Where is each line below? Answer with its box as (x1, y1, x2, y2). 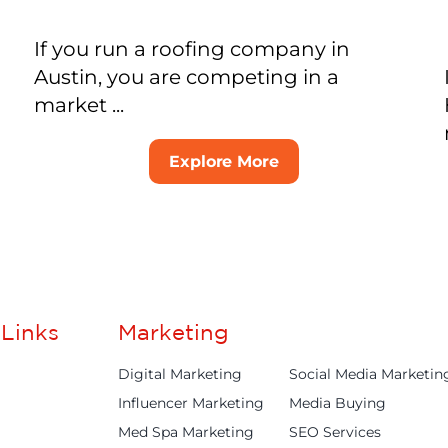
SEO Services (289, 422, 382, 441)
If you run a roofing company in (33, 36, 350, 61)
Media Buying (289, 393, 387, 412)
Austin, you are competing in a (33, 64, 339, 89)
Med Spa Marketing (118, 422, 255, 441)
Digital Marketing (118, 364, 243, 383)
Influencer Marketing (118, 393, 265, 412)
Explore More (169, 151, 279, 171)
